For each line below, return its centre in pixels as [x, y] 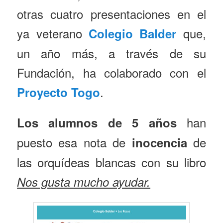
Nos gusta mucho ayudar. [84, 181]
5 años [154, 122]
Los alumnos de [69, 122]
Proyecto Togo [59, 92]
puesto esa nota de [71, 142]
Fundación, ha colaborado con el [111, 72]
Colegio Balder [133, 33]
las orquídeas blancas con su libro [111, 162]
